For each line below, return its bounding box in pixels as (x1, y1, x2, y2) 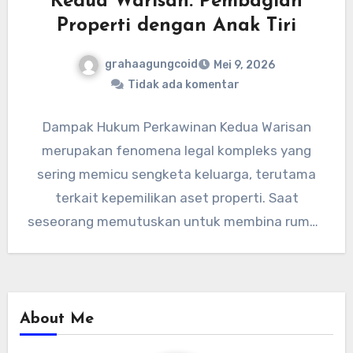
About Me (19, 311, 94, 328)
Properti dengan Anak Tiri (57, 17, 296, 36)
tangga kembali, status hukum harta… (57, 237, 296, 254)
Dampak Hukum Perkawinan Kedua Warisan (42, 119, 311, 136)
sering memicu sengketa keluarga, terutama (37, 166, 316, 183)
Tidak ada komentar (128, 78, 240, 92)
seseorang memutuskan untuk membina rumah (28, 214, 325, 230)
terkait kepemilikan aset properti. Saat (54, 190, 299, 206)
